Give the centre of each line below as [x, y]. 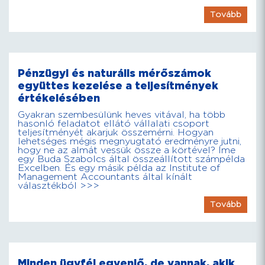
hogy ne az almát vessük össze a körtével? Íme [127, 151]
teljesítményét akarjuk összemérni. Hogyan [116, 133]
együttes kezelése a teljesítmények [118, 86]
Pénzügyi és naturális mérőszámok [114, 74]
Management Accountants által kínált [105, 177]
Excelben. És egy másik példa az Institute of [119, 168]
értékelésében [59, 98]
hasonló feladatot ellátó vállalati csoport [114, 124]
